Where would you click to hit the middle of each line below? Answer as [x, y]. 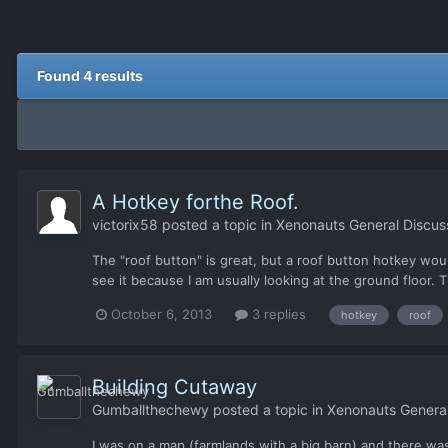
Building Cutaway [174, 386]
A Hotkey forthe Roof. [195, 202]
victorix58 [125, 225]
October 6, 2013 [161, 314]
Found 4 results [90, 76]
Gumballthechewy [150, 409]
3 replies [277, 314]
